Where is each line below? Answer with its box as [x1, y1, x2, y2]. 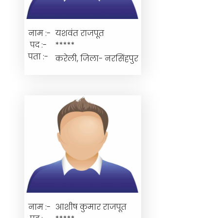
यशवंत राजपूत [55, 28, 105, 39]
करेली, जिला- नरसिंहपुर [55, 53, 139, 64]
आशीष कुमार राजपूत [55, 201, 127, 213]
